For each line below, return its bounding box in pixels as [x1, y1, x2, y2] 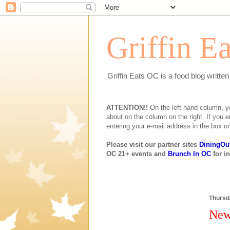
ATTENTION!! [106, 104, 148, 111]
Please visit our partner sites [106, 141, 199, 148]
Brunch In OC [168, 150, 211, 158]
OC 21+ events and [106, 150, 168, 158]
